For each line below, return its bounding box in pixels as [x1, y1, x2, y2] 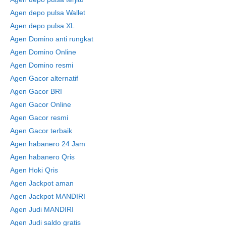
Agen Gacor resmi [10, 113, 68, 122]
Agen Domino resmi [10, 61, 73, 69]
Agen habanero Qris [10, 152, 75, 161]
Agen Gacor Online [10, 100, 71, 108]
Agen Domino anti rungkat [10, 34, 93, 43]
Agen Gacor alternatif [10, 74, 78, 82]
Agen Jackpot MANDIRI [10, 192, 85, 200]
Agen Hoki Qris [10, 165, 58, 174]
